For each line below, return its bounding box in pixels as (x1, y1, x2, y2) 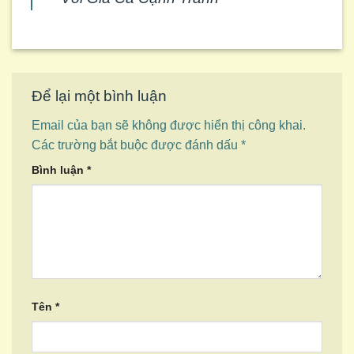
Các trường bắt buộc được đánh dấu (32, 138, 241, 153)
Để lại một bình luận (32, 87, 167, 104)
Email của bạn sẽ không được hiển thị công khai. (32, 119, 306, 133)
